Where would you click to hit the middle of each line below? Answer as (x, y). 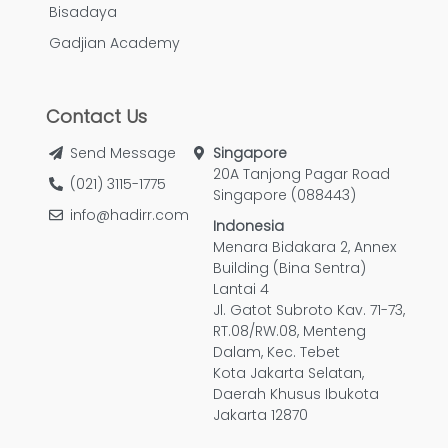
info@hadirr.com (129, 215)
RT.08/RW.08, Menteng (289, 331)
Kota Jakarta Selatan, (288, 373)
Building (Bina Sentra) (289, 268)
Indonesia (248, 226)
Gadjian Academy (114, 43)
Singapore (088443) (284, 195)
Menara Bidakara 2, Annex (304, 247)
